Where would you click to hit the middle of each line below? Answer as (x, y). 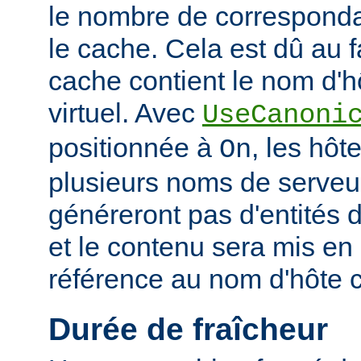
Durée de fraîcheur (188, 330)
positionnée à (134, 148)
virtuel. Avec (125, 113)
